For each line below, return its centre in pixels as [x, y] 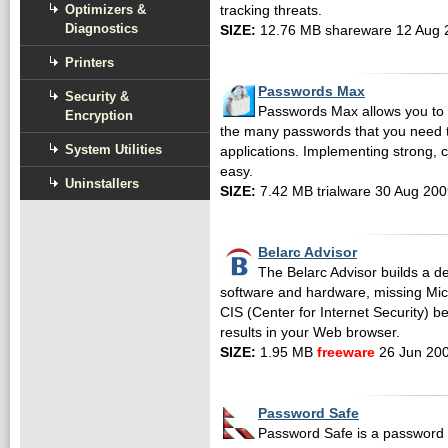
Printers [89, 62]
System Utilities [113, 149]
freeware [346, 352]
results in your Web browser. [310, 332]
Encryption [99, 115]
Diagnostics [101, 28]
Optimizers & [105, 9]
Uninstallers [102, 183]
